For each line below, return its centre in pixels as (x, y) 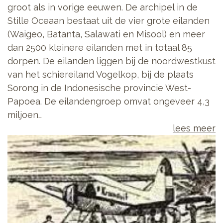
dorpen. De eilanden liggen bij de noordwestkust (111, 61)
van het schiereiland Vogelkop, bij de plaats (101, 75)
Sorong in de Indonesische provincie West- (99, 88)
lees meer (194, 128)
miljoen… (25, 115)
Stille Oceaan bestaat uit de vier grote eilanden (109, 21)
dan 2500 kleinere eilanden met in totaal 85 (100, 48)
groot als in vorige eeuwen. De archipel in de (103, 7)
